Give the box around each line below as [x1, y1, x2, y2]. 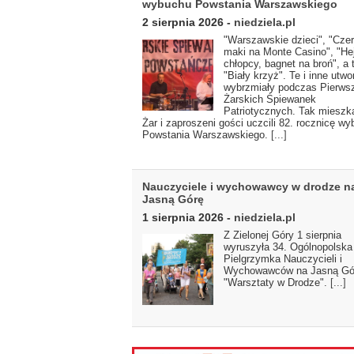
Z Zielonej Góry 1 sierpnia [224, 228, 341, 241]
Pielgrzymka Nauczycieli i [224, 252, 342, 265]
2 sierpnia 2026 [142, 16, 224, 29]
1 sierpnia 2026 [142, 210, 224, 224]
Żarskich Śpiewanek [224, 93, 316, 106]
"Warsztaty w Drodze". [224, 276, 330, 288]
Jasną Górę [142, 192, 204, 205]
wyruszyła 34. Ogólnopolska [224, 240, 352, 253]
